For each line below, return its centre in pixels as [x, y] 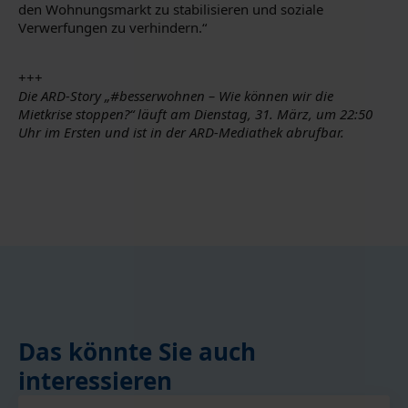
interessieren [95, 381]
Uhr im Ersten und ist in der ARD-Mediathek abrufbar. [181, 132]
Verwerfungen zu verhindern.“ [112, 27]
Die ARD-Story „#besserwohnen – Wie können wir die [176, 96]
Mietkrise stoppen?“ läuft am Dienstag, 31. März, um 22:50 [195, 114]
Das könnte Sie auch [137, 352]
